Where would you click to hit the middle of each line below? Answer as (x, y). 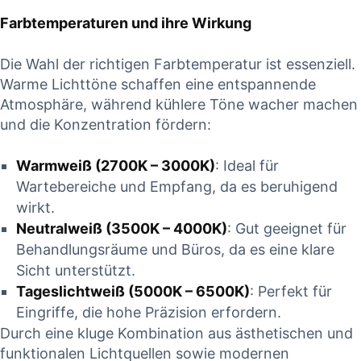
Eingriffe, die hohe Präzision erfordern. (149, 313)
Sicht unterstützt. (76, 271)
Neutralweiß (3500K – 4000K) (122, 229)
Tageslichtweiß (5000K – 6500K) (133, 292)
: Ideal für (247, 166)
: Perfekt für (291, 292)
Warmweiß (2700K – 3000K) (116, 166)
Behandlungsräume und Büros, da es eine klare (175, 250)
